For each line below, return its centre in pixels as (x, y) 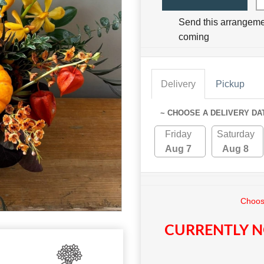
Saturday (235, 134)
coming (194, 37)
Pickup (230, 84)
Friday (179, 134)
